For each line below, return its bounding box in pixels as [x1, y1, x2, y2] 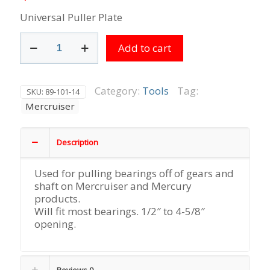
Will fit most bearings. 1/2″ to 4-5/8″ [34, 204, 206, 218]
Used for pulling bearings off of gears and [34, 166, 234, 180]
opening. [34, 216, 77, 231]
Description [57, 136, 98, 148]
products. [34, 191, 81, 206]
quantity [19, 69, 60, 83]
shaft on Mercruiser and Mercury [34, 178, 192, 193]
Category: [95, 83, 142, 98]
